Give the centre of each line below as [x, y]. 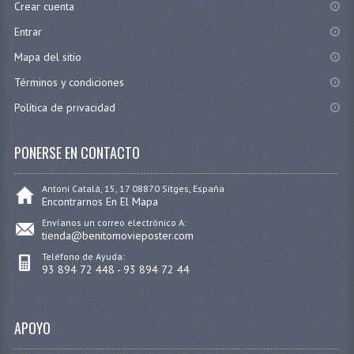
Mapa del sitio [47, 57]
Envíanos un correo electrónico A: [114, 223]
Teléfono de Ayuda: [83, 257]
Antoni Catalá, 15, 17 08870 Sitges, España [133, 189]
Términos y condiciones [69, 83]
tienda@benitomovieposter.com [117, 236]
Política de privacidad [64, 108]
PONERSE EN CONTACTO [77, 153]
